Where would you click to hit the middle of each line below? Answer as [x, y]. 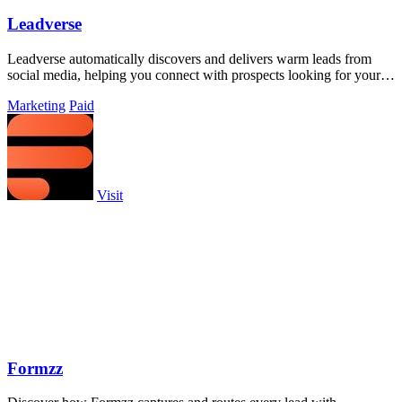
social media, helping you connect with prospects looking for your [194, 74]
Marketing [36, 105]
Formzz [35, 368]
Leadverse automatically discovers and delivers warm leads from [189, 58]
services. [31, 91]
